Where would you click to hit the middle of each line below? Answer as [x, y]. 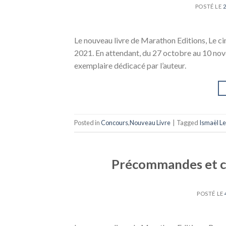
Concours [115, 123]
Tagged [188, 123]
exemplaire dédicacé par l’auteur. [130, 65]
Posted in [88, 123]
